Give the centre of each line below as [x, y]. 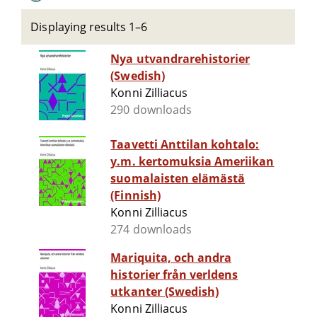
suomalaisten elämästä [178, 179]
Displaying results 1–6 [89, 27]
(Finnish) [136, 196]
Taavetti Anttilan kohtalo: [185, 145]
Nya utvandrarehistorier [180, 59]
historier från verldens [174, 275]
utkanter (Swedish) [165, 292]
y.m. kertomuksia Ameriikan [192, 162]
